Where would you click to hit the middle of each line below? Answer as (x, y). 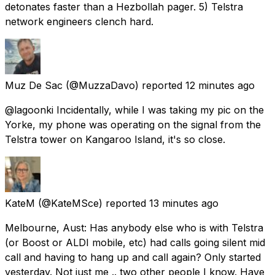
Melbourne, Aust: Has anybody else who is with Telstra (134, 227)
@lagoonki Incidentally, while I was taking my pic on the (134, 110)
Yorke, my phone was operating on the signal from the (133, 124)
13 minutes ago (184, 203)
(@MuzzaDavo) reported (124, 85)
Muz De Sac (34, 85)
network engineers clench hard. (79, 21)
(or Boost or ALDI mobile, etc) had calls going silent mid (135, 242)
